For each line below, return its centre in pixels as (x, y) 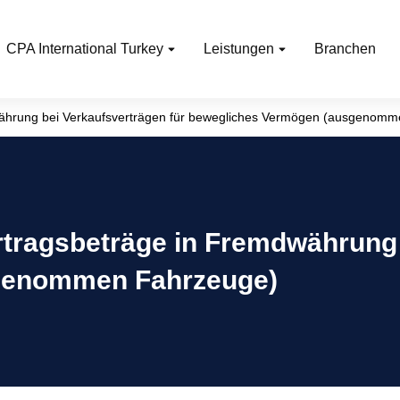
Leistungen (239, 49)
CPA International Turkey (85, 49)
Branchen (345, 49)
